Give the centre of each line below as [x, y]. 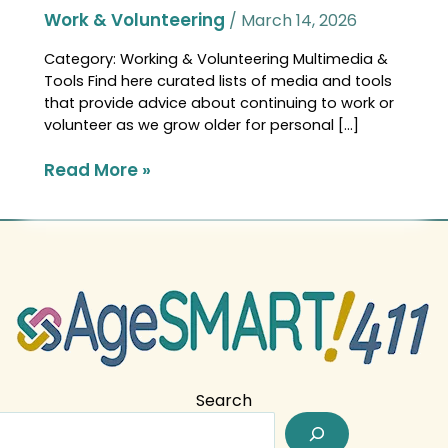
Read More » [97, 170]
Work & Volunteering [134, 20]
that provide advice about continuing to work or [219, 103]
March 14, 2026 [299, 20]
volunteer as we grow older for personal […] [201, 125]
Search [224, 401]
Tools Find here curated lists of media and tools [218, 81]
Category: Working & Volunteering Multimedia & [216, 59]
